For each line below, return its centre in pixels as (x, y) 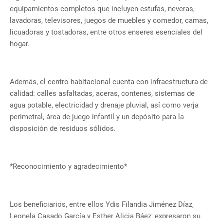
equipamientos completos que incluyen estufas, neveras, (102, 9)
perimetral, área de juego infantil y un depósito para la (97, 117)
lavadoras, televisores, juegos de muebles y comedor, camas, (109, 21)
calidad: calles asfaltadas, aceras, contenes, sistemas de (102, 94)
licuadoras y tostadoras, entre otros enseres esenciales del (106, 32)
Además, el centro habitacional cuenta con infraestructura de (109, 82)
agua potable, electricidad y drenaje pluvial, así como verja (104, 105)
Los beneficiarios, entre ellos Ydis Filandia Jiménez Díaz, (102, 205)
